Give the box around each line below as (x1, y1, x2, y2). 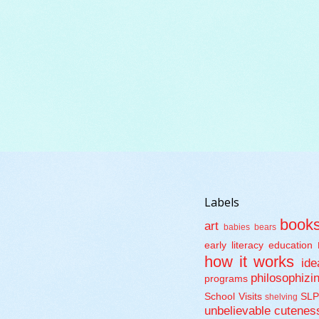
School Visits (204, 291, 262, 303)
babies (224, 222, 251, 233)
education (268, 240, 313, 251)
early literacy (204, 240, 264, 251)
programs (204, 273, 248, 285)
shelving (265, 292, 298, 303)
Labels (204, 194, 239, 211)
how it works (204, 253, 295, 271)
